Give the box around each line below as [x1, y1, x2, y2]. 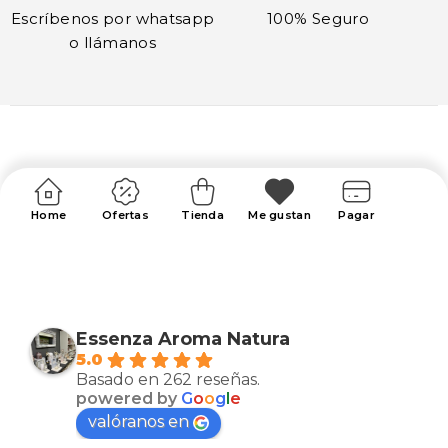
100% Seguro [267, 8, 370, 28]
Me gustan [248, 207, 311, 222]
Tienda [181, 207, 224, 222]
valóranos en [88, 411, 189, 431]
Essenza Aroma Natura [76, 327, 290, 350]
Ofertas [102, 207, 150, 222]
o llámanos [69, 32, 157, 52]
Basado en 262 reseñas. [76, 369, 260, 389]
